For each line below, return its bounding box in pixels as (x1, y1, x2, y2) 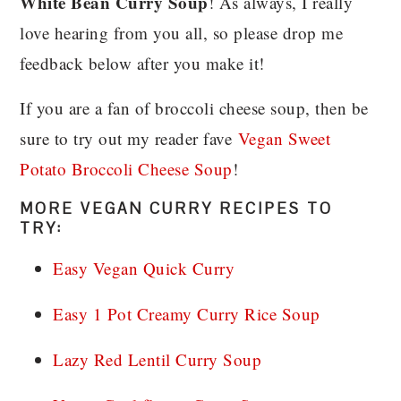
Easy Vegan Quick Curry (53, 256, 235, 279)
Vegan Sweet (237, 126, 331, 149)
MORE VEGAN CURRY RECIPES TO (20, 198, 334, 218)
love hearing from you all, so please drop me (20, 21, 344, 44)
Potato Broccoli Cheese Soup (20, 157, 233, 180)
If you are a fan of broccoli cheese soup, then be (20, 96, 369, 119)
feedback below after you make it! (20, 51, 265, 74)
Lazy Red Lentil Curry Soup (53, 347, 262, 371)
